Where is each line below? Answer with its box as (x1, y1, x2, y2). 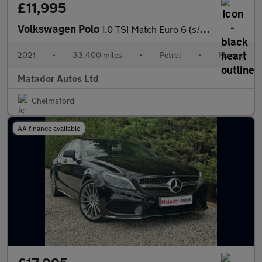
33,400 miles (73, 50, 123, 60)
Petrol (159, 50, 181, 60)
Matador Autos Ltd (18, 73, 99, 84)
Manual (218, 50, 245, 60)
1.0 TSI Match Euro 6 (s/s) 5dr (102, 23, 200, 35)
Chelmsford (32, 95, 74, 105)
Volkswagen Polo (18, 22, 102, 35)
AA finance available (18, 124, 80, 132)
